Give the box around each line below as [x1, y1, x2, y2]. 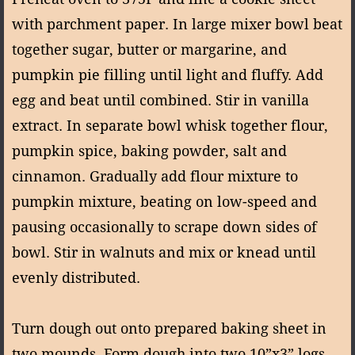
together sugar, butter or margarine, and [12, 40, 287, 58]
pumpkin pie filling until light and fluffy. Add [12, 66, 323, 83]
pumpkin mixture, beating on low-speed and [12, 193, 317, 210]
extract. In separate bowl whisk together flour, [12, 116, 328, 134]
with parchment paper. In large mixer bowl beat [12, 15, 342, 32]
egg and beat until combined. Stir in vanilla [12, 91, 309, 109]
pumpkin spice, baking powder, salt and [12, 142, 287, 159]
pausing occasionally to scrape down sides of [12, 218, 317, 235]
